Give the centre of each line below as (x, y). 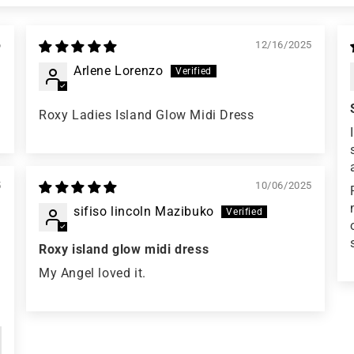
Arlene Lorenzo (119, 71)
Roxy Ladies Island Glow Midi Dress (147, 115)
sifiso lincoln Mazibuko (144, 212)
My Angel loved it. (92, 273)
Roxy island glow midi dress (124, 250)
